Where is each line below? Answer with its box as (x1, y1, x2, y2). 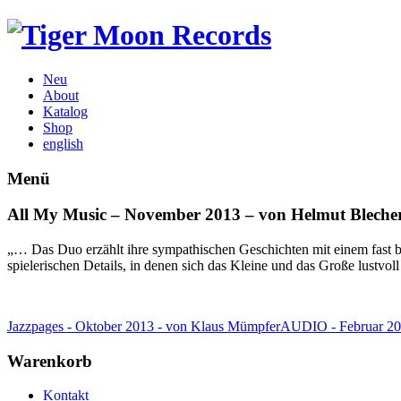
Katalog (43, 103, 88, 119)
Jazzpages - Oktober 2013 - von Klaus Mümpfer (7, 319, 280, 335)
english (43, 135, 83, 151)
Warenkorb (7, 351, 92, 371)
